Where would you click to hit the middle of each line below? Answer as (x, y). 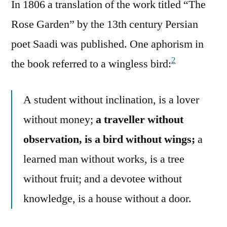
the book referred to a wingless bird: (91, 64)
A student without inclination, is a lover (111, 100)
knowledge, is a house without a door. (107, 198)
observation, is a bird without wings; (109, 139)
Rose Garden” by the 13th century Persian (105, 24)
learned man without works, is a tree (104, 159)
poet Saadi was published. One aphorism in (107, 44)
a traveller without (140, 119)
